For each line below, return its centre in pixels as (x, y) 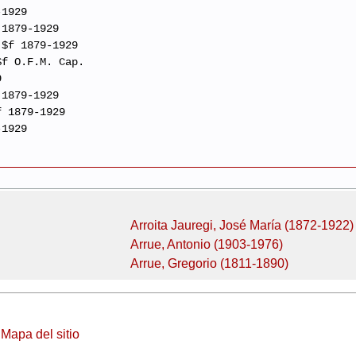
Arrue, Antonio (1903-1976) (207, 245)
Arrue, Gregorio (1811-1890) (209, 264)
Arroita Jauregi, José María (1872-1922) (242, 226)
